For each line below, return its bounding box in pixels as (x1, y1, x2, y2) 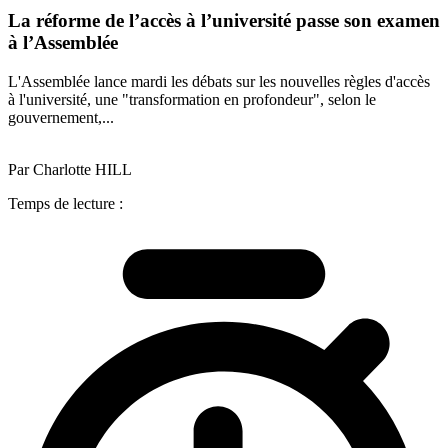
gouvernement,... (8, 108, 114, 126)
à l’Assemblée (8, 32, 118, 54)
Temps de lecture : (8, 194, 123, 212)
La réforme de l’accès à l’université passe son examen (8, 10, 440, 32)
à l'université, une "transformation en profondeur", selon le (8, 90, 376, 108)
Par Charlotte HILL (8, 160, 132, 178)
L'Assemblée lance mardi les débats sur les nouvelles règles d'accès (8, 72, 430, 90)
